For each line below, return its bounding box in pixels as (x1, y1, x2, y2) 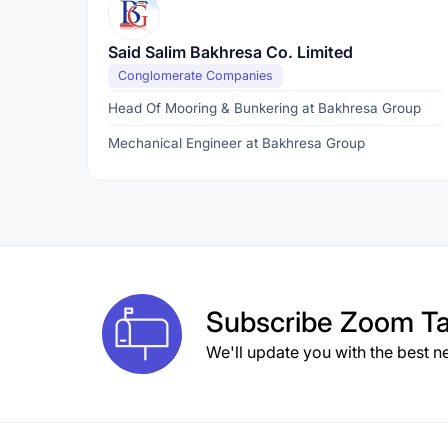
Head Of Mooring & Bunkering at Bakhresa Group (108, 100, 421, 116)
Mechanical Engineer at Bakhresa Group (108, 135, 365, 151)
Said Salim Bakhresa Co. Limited (108, 42, 353, 62)
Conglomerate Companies (118, 68, 273, 83)
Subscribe (206, 305, 340, 339)
